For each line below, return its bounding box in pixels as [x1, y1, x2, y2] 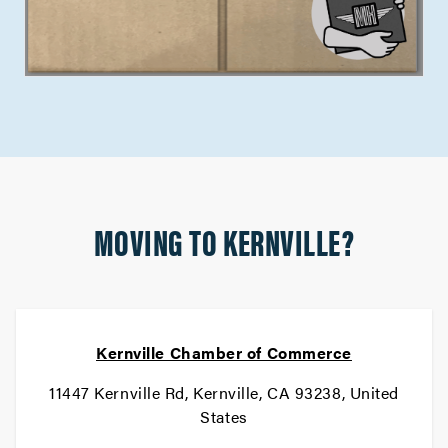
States [200, 405, 248, 428]
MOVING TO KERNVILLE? [93, 215, 355, 267]
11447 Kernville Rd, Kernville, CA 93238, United [49, 381, 399, 404]
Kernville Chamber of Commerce [96, 341, 352, 364]
